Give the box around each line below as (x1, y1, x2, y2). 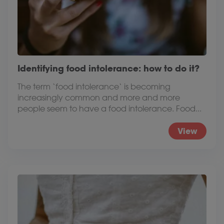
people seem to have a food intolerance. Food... (17, 104, 201, 113)
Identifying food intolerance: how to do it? (17, 63, 199, 74)
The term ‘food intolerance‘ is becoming (17, 82, 170, 91)
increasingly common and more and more (17, 93, 180, 102)
